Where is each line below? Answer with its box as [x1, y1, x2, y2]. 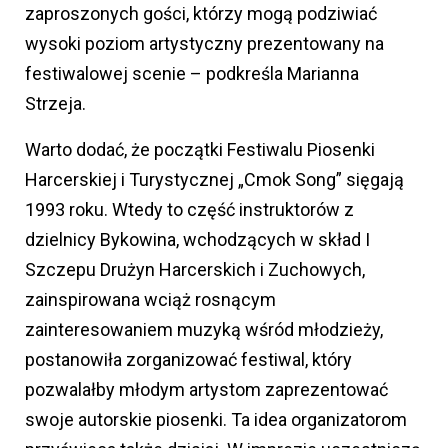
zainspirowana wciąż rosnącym [25, 289, 276, 311]
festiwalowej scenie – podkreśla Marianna [25, 63, 359, 85]
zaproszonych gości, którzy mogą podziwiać [25, 3, 377, 25]
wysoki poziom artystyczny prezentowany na [25, 33, 384, 55]
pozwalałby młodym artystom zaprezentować [25, 379, 388, 401]
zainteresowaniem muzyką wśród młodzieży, [25, 319, 383, 341]
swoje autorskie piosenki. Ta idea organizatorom [25, 409, 407, 431]
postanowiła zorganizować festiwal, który [25, 349, 352, 371]
